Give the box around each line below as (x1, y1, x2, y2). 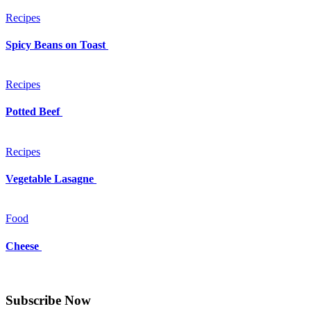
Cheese (6, 239, 42, 252)
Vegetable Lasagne (6, 172, 96, 185)
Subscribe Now (6, 292, 91, 308)
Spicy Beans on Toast (6, 38, 108, 51)
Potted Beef (6, 106, 62, 118)
